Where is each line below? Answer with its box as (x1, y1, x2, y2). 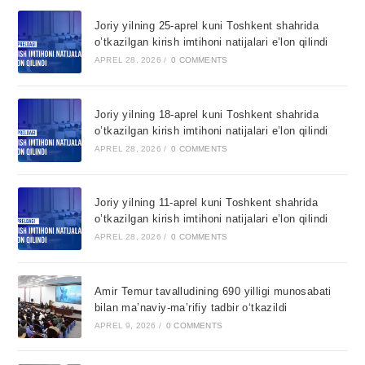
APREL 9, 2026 (94, 320, 156, 330)
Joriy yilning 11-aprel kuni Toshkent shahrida (94, 196, 318, 209)
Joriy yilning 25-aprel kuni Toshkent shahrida (94, 20, 319, 33)
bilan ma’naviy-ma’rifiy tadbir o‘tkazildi (94, 301, 288, 314)
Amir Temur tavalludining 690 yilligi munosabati (94, 284, 332, 297)
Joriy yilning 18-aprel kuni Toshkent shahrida (94, 108, 319, 121)
